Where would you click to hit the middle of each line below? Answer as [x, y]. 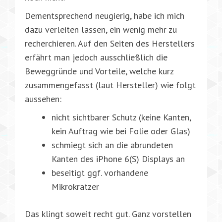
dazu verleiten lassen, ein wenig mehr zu [101, 29]
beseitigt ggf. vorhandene [100, 172]
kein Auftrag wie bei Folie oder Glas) [121, 131]
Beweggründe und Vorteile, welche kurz [99, 71]
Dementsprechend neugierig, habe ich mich [105, 15]
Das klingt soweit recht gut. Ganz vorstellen [108, 214]
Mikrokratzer [75, 186]
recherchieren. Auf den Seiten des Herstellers [110, 43]
